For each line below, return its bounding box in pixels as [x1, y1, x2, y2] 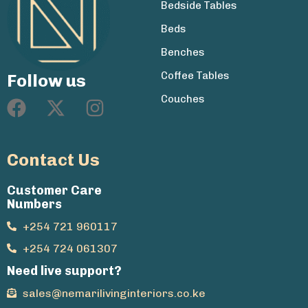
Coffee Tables [161, 69, 230, 82]
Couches [161, 93, 205, 106]
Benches [161, 46, 205, 59]
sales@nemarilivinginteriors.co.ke [22, 286, 206, 300]
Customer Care [7, 182, 102, 198]
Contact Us [7, 149, 100, 170]
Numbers [7, 196, 62, 212]
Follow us [7, 69, 86, 91]
